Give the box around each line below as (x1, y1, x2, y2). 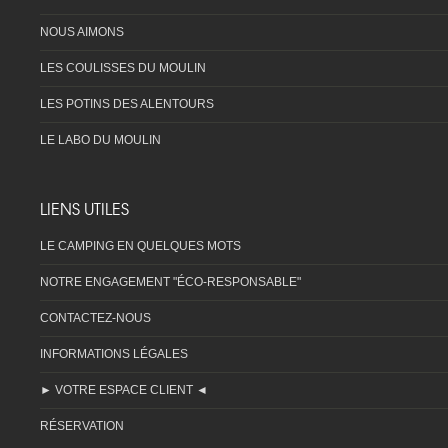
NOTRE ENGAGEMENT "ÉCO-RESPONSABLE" (40, 275, 301, 290)
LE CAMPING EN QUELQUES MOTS (40, 239, 241, 254)
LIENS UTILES (40, 196, 129, 221)
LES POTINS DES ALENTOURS (40, 97, 214, 112)
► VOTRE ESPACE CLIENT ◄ (40, 383, 208, 398)
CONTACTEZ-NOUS (40, 311, 151, 326)
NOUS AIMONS (40, 25, 124, 40)
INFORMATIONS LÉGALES (40, 347, 188, 362)
